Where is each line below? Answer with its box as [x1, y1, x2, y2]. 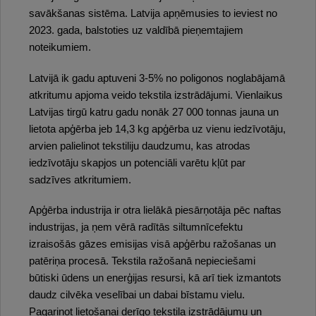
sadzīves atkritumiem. [29, 174, 131, 186]
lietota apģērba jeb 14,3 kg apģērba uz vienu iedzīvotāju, [29, 123, 286, 135]
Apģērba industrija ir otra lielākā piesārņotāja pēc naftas [29, 204, 281, 216]
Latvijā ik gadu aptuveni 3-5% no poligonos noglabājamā [29, 72, 285, 84]
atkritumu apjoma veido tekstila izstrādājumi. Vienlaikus [29, 89, 283, 101]
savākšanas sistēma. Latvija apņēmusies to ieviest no [29, 8, 277, 20]
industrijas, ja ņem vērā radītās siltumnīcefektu [29, 221, 243, 233]
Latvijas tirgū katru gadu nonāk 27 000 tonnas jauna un [29, 106, 279, 118]
